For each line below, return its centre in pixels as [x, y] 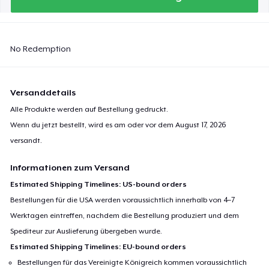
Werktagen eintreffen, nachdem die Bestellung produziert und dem [125, 215]
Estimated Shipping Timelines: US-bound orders [99, 184]
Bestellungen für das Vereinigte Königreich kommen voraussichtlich [132, 262]
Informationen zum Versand [70, 167]
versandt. [26, 140]
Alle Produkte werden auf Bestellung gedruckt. [89, 109]
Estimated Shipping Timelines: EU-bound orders [98, 246]
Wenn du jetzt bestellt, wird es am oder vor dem [93, 125]
